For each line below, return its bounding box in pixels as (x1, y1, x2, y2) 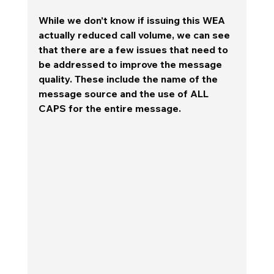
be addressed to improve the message (38, 57, 224, 70)
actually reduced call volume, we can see (38, 28, 232, 41)
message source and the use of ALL (38, 87, 211, 100)
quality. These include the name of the (38, 72, 220, 85)
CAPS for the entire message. (38, 102, 181, 114)
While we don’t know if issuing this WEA (38, 13, 228, 26)
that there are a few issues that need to (38, 43, 231, 56)
